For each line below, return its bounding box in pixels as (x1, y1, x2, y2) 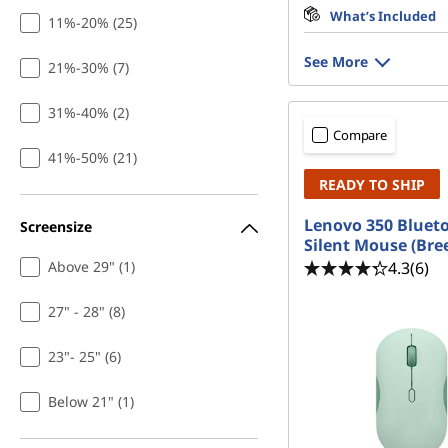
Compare (333, 126, 388, 144)
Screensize (20, 216, 92, 236)
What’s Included (330, 7, 436, 25)
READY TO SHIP (319, 175, 425, 194)
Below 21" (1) (48, 392, 134, 411)
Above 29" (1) (48, 257, 135, 276)
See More (304, 52, 368, 71)
